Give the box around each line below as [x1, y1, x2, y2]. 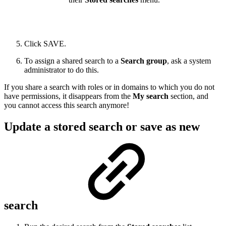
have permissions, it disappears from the [4, 91, 133, 100]
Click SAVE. [24, 39, 66, 48]
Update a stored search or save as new [4, 120, 200, 133]
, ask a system [167, 56, 211, 65]
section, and [168, 91, 208, 100]
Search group [121, 56, 167, 65]
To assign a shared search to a [24, 56, 121, 65]
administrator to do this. [24, 65, 99, 74]
